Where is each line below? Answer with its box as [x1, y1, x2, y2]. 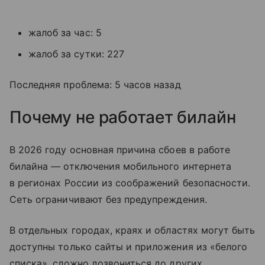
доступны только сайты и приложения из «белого [9, 241, 248, 253]
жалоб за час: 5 [28, 27, 102, 39]
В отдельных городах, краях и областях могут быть [9, 224, 256, 237]
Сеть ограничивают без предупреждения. [9, 193, 207, 206]
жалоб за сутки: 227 [28, 48, 124, 60]
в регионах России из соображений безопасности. [9, 177, 251, 189]
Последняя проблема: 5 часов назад [9, 79, 181, 91]
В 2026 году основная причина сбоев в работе [9, 144, 231, 156]
